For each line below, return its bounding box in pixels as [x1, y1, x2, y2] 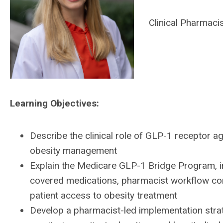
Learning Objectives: [10, 98, 102, 109]
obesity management [30, 145, 117, 156]
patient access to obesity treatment [30, 190, 177, 201]
